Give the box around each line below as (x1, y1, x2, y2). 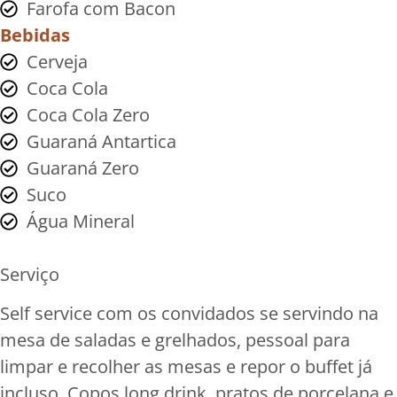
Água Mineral (27, 208, 135, 233)
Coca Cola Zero (27, 102, 150, 127)
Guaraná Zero (27, 155, 139, 180)
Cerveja (27, 49, 88, 74)
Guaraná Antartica (27, 128, 176, 153)
